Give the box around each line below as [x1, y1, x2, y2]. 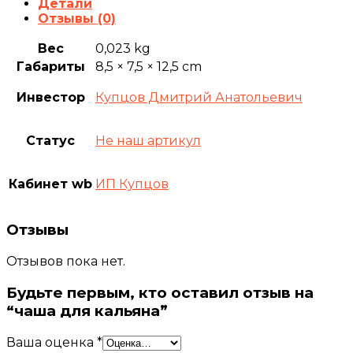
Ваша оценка [6, 334, 97, 350]
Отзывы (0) [38, 10, 116, 26]
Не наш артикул [95, 132, 201, 148]
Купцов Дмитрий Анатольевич [95, 89, 303, 105]
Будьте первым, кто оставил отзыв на [6, 283, 314, 302]
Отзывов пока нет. [6, 254, 125, 269]
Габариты [16, 58, 85, 74]
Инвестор [16, 89, 85, 105]
